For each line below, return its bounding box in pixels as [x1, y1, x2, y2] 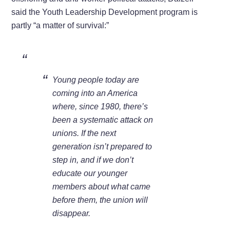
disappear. [52, 208, 91, 218]
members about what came [52, 182, 151, 191]
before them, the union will [52, 195, 148, 204]
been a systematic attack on [52, 115, 154, 124]
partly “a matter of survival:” [11, 21, 109, 30]
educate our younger [52, 168, 128, 178]
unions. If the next [52, 128, 117, 138]
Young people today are [52, 75, 140, 84]
